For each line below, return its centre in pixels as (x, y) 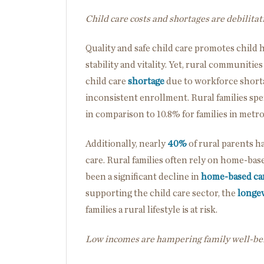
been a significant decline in (143, 176)
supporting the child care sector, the (161, 193)
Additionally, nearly (126, 143)
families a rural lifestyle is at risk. (151, 209)
